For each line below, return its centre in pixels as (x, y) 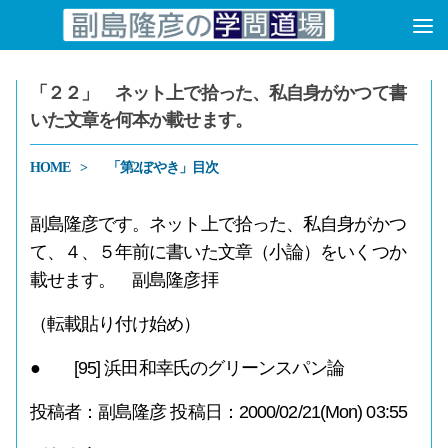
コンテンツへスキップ (117, 31)
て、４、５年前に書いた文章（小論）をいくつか (217, 252)
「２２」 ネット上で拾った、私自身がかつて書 (217, 93)
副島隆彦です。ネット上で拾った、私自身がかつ (217, 224)
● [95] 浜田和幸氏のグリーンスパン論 (186, 368)
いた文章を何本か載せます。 (140, 120)
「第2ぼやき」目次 (163, 167)
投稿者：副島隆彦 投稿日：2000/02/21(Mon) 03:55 (218, 412)
